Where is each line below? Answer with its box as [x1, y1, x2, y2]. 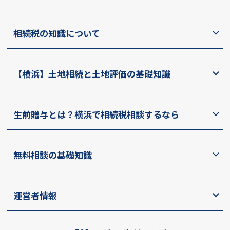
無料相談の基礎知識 [13, 148, 92, 161]
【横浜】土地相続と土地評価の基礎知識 [13, 67, 171, 80]
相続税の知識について [13, 26, 101, 40]
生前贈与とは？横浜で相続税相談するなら [13, 107, 180, 121]
